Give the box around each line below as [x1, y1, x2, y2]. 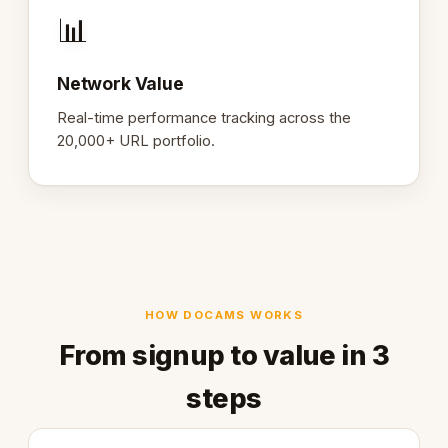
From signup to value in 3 [58, 338, 390, 372]
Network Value [57, 73, 184, 95]
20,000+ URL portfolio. [57, 131, 215, 150]
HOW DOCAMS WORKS [144, 307, 304, 322]
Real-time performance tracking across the [57, 108, 351, 127]
